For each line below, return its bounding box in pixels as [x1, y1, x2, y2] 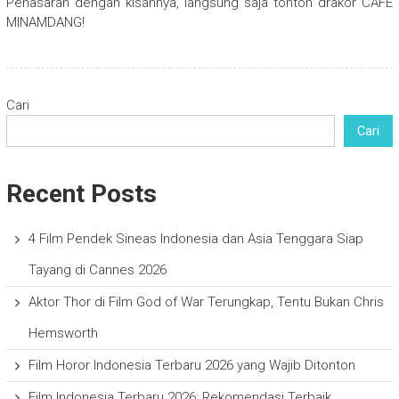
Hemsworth [28, 325, 98, 342]
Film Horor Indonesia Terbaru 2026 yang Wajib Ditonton [28, 357, 355, 374]
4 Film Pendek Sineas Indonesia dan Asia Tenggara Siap [28, 231, 363, 248]
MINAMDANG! [5, 14, 85, 31]
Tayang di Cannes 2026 [28, 262, 167, 279]
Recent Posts [5, 179, 157, 209]
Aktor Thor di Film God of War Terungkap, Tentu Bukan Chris [28, 294, 384, 311]
